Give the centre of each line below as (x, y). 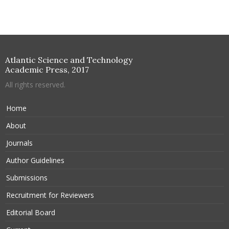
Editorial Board (31, 212)
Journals (19, 143)
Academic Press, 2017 (47, 70)
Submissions (27, 178)
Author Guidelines (35, 160)
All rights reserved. (35, 85)
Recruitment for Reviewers (50, 195)
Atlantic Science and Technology (69, 60)
